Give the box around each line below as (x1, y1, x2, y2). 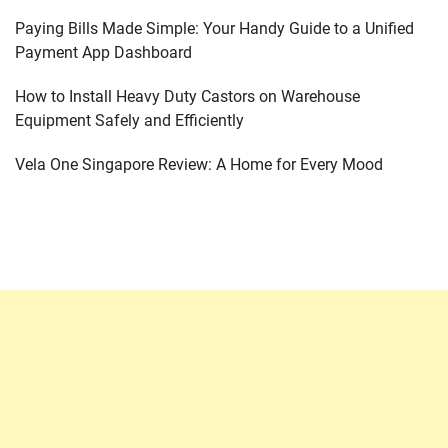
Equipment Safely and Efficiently (15, 111, 244, 130)
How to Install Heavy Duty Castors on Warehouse (15, 87, 360, 106)
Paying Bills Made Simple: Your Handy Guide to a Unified (15, 19, 414, 38)
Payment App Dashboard (15, 43, 192, 62)
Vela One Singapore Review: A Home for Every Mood (15, 155, 383, 174)
